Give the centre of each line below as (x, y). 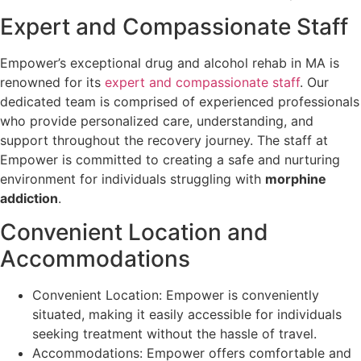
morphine (296, 179)
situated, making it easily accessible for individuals (187, 315)
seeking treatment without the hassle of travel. (174, 334)
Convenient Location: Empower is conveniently (176, 295)
